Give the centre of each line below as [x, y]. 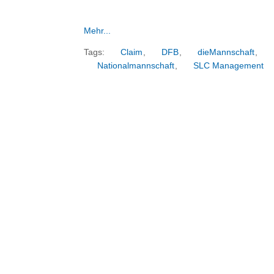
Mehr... [97, 31]
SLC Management [228, 66]
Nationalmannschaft [136, 66]
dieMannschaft [226, 53]
